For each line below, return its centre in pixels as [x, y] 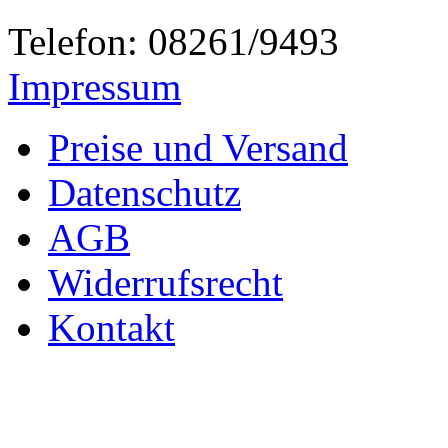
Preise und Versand [198, 147]
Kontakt [111, 327]
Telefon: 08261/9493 [173, 41]
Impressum [94, 86]
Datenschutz [144, 192]
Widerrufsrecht [165, 282]
